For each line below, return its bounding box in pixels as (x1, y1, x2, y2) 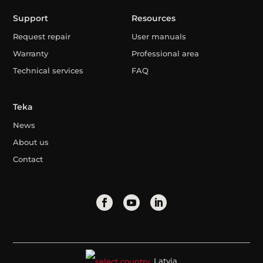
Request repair (13, 31, 71, 41)
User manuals (131, 31, 186, 41)
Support (13, 12, 49, 23)
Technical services (13, 65, 84, 75)
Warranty (13, 48, 49, 58)
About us (13, 137, 49, 147)
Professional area (131, 48, 199, 58)
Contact (13, 154, 43, 164)
